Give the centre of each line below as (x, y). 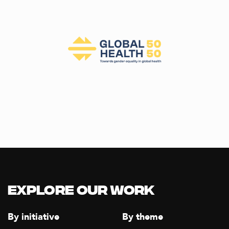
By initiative (33, 217)
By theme (143, 217)
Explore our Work (81, 191)
